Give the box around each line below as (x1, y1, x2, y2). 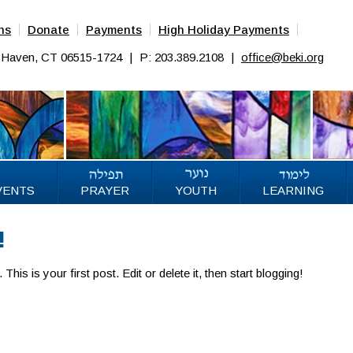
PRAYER (80, 184, 129, 197)
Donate (28, 23, 69, 36)
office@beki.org (241, 50, 324, 64)
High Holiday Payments (158, 23, 289, 36)
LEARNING (262, 184, 324, 197)
